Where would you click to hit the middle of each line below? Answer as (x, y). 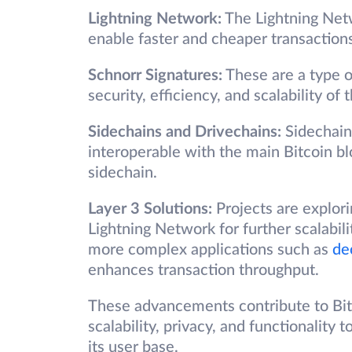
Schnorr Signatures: (155, 76)
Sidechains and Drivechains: (185, 132)
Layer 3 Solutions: (150, 209)
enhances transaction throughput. (203, 271)
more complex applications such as (210, 250)
